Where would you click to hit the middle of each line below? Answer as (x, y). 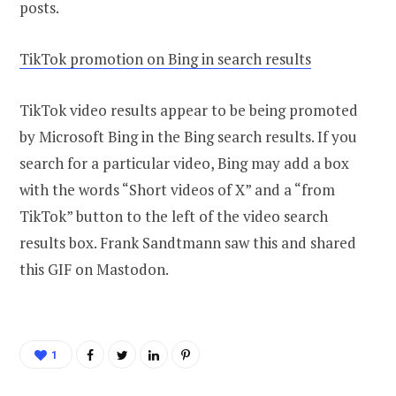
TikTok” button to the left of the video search (174, 216)
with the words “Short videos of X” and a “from (177, 189)
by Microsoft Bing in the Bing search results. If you (188, 136)
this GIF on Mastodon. (94, 269)
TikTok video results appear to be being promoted (189, 110)
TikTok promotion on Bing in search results (165, 58)
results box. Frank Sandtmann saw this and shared (188, 242)
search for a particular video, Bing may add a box (184, 163)
